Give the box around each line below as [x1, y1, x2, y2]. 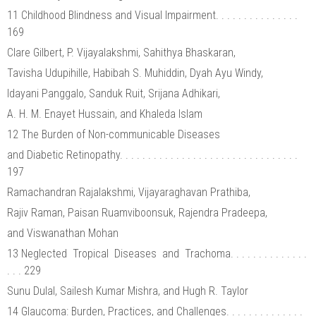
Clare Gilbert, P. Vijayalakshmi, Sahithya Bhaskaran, [7, 45, 238, 59]
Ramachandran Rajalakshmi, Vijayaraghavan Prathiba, [7, 185, 253, 199]
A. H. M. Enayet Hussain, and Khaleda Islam [7, 107, 202, 121]
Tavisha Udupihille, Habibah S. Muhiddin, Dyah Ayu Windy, [7, 66, 266, 80]
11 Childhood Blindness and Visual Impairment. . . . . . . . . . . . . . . [7, 8, 298, 22]
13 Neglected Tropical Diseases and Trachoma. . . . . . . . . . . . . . [7, 246, 307, 260]
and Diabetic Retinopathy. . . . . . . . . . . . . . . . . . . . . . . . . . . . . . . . [7, 147, 298, 162]
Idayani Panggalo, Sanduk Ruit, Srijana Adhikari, [7, 86, 223, 100]
